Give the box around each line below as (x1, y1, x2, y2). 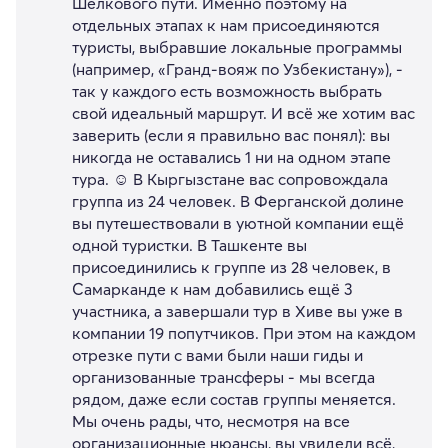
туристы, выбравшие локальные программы (72, 37, 402, 58)
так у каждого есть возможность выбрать (72, 81, 382, 102)
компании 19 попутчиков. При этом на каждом (72, 323, 416, 344)
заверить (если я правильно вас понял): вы (72, 125, 390, 146)
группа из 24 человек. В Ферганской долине (72, 191, 404, 212)
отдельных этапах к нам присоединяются (72, 15, 380, 36)
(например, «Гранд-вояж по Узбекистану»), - (72, 59, 403, 80)
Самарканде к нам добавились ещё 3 (72, 279, 353, 300)
